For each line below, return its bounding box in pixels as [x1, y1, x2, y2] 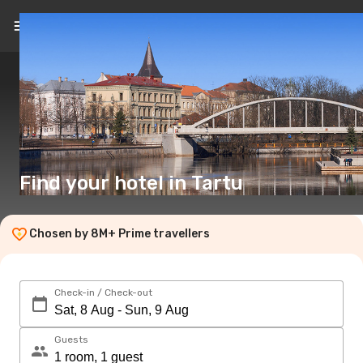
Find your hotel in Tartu [19, 172, 243, 194]
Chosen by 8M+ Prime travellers [29, 227, 210, 241]
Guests [54, 334, 88, 345]
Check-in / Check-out [54, 287, 152, 298]
